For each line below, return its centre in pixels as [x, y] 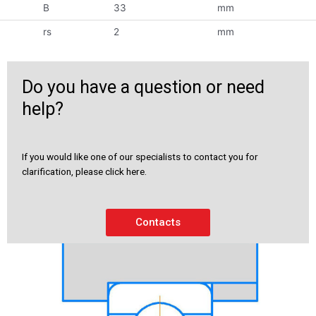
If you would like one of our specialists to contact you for [140, 156]
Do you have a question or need [143, 87]
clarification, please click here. [84, 171]
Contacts [158, 222]
